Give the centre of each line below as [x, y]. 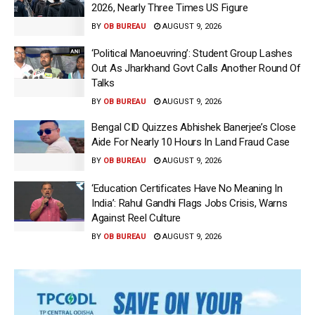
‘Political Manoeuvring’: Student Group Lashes [192, 54]
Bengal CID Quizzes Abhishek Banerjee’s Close [194, 128]
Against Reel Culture [136, 218]
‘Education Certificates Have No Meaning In [187, 188]
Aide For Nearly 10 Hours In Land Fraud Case [191, 142]
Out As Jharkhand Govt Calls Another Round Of [196, 69]
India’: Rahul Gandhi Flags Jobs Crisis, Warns [189, 203]
